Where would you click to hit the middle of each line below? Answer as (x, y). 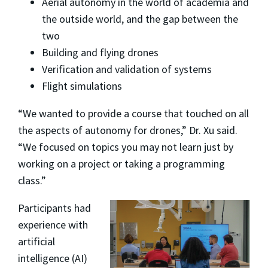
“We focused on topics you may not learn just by (126, 147)
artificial (36, 241)
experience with (53, 224)
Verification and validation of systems (127, 69)
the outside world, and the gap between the (140, 19)
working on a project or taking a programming (121, 163)
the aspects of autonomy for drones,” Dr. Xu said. (128, 130)
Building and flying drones (100, 52)
